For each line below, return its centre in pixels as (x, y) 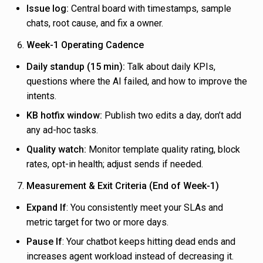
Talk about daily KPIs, (170, 67)
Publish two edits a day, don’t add (172, 116)
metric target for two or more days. (97, 222)
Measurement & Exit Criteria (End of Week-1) (123, 186)
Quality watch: (56, 150)
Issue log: (48, 9)
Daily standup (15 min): (76, 67)
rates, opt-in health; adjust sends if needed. (115, 164)
